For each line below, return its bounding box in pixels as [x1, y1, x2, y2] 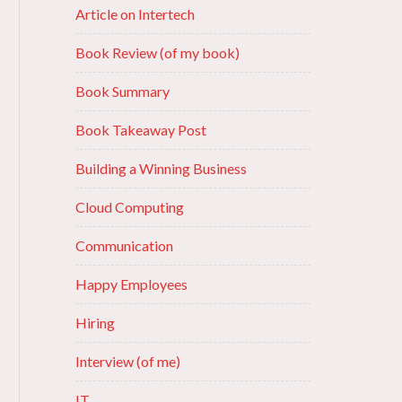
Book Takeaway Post [74, 121, 206, 138]
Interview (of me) [74, 353, 180, 370]
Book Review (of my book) [74, 44, 240, 61]
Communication [74, 237, 173, 254]
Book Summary [74, 83, 170, 100]
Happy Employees [74, 275, 188, 293]
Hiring [74, 314, 115, 331]
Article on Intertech [74, 5, 195, 22]
